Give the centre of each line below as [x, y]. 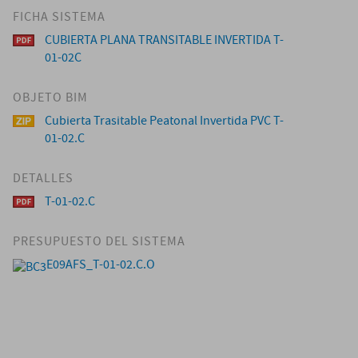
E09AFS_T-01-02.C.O [101, 265]
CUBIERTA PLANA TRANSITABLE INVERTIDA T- [164, 40]
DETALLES [43, 179]
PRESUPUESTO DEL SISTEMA [99, 242]
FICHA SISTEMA [59, 17]
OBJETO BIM [50, 98]
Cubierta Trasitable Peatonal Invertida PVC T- [164, 121]
